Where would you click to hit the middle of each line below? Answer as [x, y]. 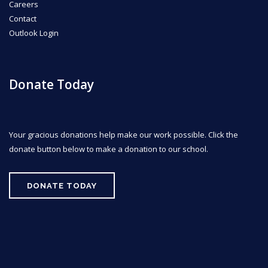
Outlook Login [34, 33]
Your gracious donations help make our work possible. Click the [124, 134]
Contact [23, 18]
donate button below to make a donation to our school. [109, 149]
